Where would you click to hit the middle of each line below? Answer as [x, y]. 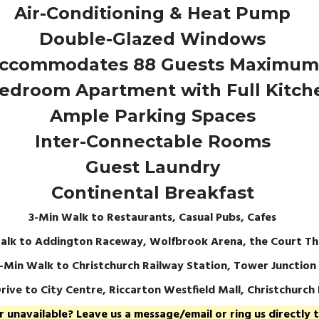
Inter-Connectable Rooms [152, 141]
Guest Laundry [152, 167]
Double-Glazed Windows [152, 39]
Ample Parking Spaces [152, 116]
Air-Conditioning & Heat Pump [152, 13]
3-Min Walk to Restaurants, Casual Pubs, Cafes [152, 218]
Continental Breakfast [152, 193]
